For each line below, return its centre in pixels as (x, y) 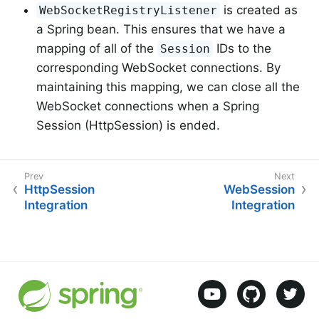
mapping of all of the (97, 48)
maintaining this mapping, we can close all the (168, 87)
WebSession (259, 189)
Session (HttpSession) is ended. (128, 125)
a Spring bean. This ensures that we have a (161, 29)
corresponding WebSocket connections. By (158, 67)
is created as (259, 10)
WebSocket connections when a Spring (148, 106)
